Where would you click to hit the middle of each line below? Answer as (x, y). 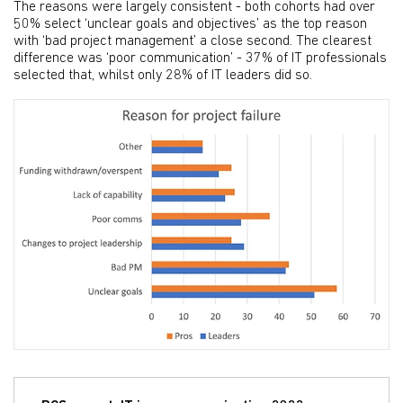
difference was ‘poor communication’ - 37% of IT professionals (200, 59)
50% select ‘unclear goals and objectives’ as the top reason (190, 25)
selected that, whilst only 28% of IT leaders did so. (163, 76)
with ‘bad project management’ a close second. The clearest (193, 42)
